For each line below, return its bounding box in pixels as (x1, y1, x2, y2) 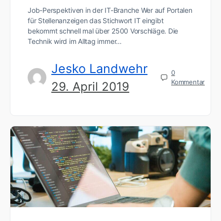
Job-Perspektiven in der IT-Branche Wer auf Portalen (28, 5, 192, 14)
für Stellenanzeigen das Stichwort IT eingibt (28, 16, 164, 25)
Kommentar (171, 78, 205, 86)
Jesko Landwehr (51, 61, 147, 76)
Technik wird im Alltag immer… (28, 37, 122, 45)
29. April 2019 (51, 79, 129, 94)
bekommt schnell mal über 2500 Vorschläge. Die (28, 26, 179, 35)
